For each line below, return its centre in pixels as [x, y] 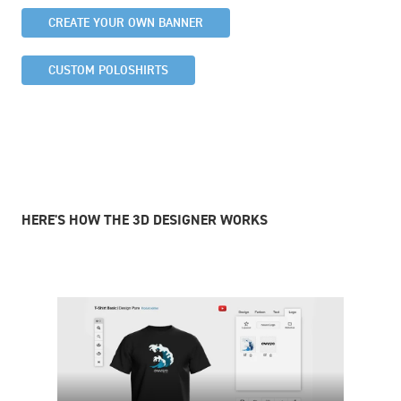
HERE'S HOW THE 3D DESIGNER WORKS [145, 219]
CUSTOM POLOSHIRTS [108, 69]
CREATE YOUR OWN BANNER [126, 22]
